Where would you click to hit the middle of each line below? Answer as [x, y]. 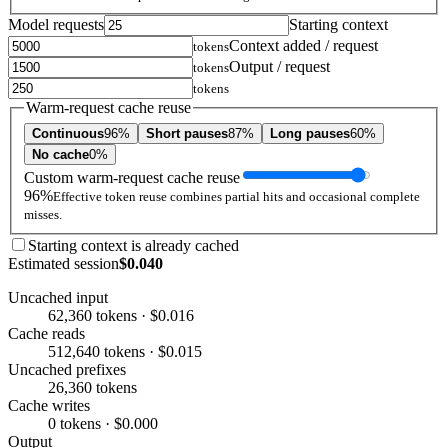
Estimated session [63, 263]
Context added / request [303, 46]
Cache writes [49, 405]
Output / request [279, 67]
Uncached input [58, 297]
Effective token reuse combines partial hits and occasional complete [236, 196]
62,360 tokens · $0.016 [121, 315]
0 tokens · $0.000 [103, 423]
